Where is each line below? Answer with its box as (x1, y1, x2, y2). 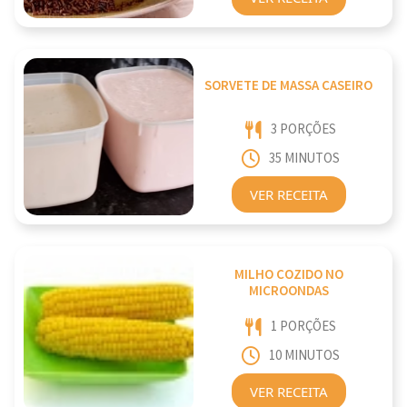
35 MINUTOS (268, 150, 340, 168)
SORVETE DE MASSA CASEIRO (204, 77, 373, 95)
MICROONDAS (248, 283, 329, 301)
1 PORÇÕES (270, 317, 336, 335)
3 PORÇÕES (270, 120, 336, 138)
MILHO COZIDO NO (233, 266, 343, 284)
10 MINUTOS (268, 347, 340, 365)
